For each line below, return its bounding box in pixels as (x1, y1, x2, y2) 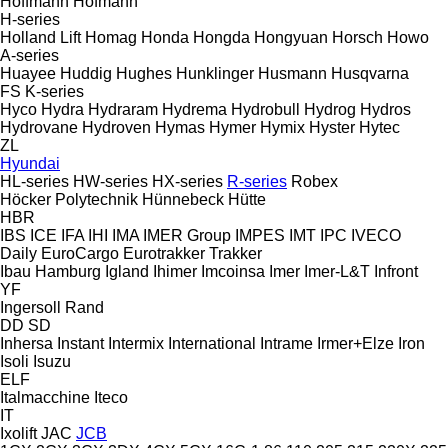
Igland (105, 262, 149, 280)
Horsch (332, 28, 383, 46)
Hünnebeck (142, 190, 224, 208)
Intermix (108, 334, 164, 352)
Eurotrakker (123, 244, 205, 262)
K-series (25, 82, 84, 100)
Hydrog (304, 100, 356, 118)
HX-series (152, 172, 223, 190)
